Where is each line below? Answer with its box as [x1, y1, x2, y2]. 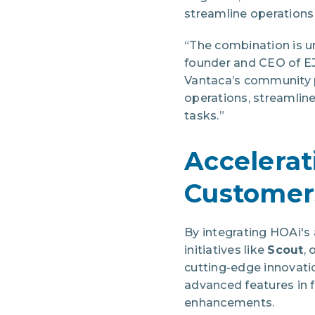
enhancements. [184, 296, 275, 310]
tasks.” [184, 108, 231, 122]
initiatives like [184, 243, 268, 257]
